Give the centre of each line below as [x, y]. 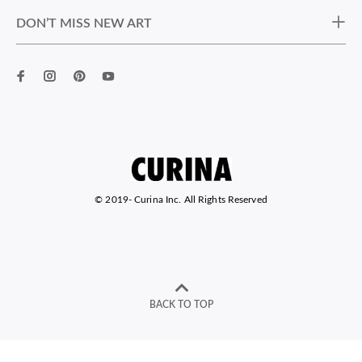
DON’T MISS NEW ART [84, 24]
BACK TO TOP [181, 305]
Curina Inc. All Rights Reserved [200, 200]
